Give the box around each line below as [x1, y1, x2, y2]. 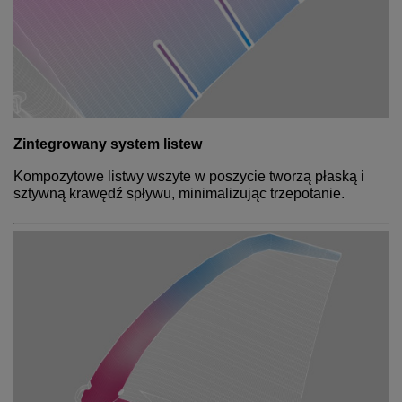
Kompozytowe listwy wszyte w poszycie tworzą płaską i [13, 169, 364, 185]
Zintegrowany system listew [13, 135, 202, 152]
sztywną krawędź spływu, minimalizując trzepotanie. [13, 186, 345, 202]
